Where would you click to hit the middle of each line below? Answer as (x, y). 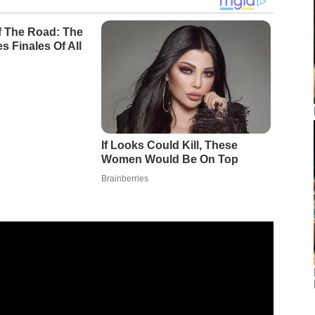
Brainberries (124, 179)
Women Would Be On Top (169, 160)
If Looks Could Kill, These (169, 146)
